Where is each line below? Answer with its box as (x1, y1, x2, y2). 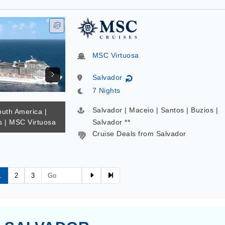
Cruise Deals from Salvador (92, 130, 186, 138)
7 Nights (92, 86, 121, 94)
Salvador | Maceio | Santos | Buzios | (92, 106, 218, 114)
